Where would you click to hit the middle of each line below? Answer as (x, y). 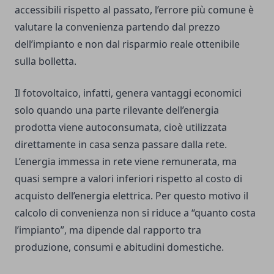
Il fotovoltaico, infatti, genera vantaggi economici (128, 93)
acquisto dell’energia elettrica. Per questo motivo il (131, 196)
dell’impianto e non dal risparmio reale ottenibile (127, 44)
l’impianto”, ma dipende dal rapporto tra (108, 230)
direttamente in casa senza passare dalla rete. (121, 145)
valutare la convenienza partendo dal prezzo (117, 27)
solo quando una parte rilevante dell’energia (117, 110)
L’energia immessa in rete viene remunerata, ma (126, 162)
